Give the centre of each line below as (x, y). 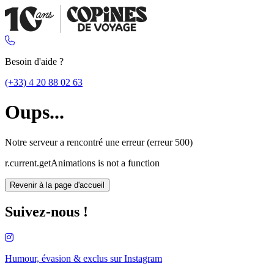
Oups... (35, 112)
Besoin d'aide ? (34, 61)
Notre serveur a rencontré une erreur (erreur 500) (99, 142)
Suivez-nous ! (46, 211)
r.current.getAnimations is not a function (82, 163)
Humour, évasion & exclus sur (65, 258)
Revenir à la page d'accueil (57, 185)
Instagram (143, 258)
